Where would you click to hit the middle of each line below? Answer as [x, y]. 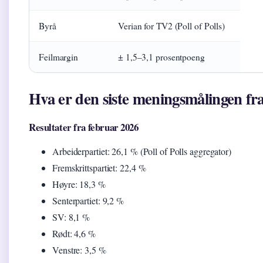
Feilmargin [58, 57]
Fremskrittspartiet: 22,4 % [99, 168]
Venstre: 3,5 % [79, 250]
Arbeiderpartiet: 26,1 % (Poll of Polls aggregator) [142, 151]
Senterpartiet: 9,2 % [88, 201]
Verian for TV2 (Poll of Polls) [171, 26]
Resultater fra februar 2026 [84, 127]
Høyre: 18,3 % [79, 184]
